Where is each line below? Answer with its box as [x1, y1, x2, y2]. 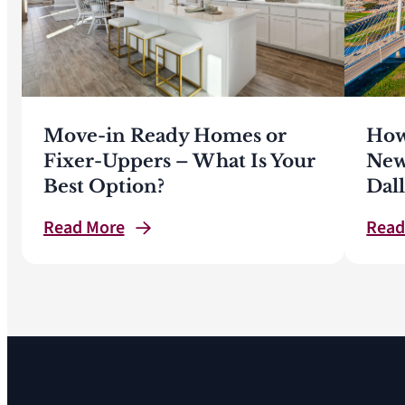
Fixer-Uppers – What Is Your [43, 149, 316, 172]
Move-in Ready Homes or [43, 124, 287, 146]
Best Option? [43, 174, 165, 197]
